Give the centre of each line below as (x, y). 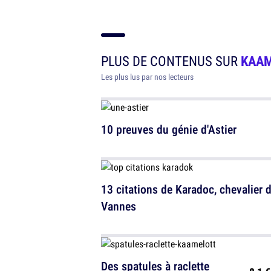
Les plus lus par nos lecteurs (147, 77)
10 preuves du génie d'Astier (169, 129)
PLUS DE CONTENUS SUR (171, 61)
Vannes (119, 206)
